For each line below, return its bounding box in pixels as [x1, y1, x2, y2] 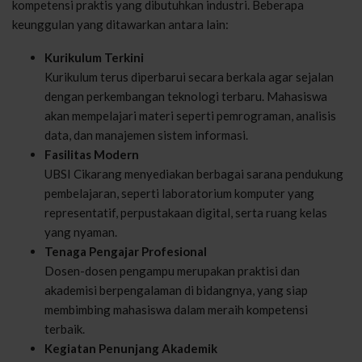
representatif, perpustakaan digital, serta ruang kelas [44, 204, 327, 220]
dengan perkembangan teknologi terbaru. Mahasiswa [44, 88, 327, 103]
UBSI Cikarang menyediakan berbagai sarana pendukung [44, 166, 343, 181]
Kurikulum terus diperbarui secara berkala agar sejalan [44, 69, 334, 84]
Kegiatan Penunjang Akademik [44, 340, 217, 356]
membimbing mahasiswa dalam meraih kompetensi [44, 301, 308, 317]
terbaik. [44, 321, 85, 336]
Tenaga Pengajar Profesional [44, 243, 207, 259]
